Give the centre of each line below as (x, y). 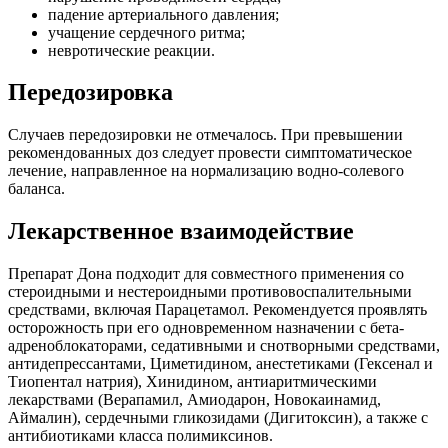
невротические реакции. (131, 50)
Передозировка (90, 92)
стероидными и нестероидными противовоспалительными (210, 292)
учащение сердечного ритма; (146, 32)
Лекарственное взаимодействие (181, 231)
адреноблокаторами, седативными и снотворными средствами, (224, 346)
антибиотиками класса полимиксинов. (140, 436)
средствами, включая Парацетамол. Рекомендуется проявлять (217, 310)
